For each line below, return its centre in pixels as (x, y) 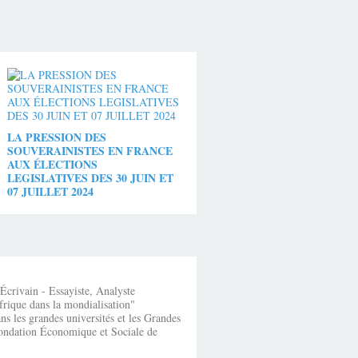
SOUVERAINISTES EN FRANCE (89, 150)
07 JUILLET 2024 (50, 191)
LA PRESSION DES (56, 137)
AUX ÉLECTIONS (52, 164)
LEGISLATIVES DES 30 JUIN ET (90, 177)
